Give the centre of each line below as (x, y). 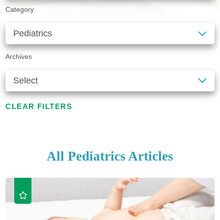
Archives (19, 56)
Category (20, 10)
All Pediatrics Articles (110, 156)
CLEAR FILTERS (39, 106)
